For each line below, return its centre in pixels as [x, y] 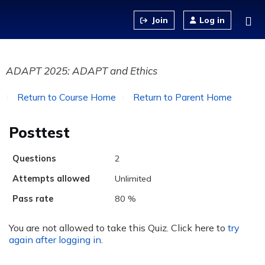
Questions [34, 159]
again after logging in [55, 239]
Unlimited [133, 179]
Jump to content [132, 7]
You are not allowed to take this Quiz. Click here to [118, 227]
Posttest [39, 132]
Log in [212, 20]
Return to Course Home [67, 97]
